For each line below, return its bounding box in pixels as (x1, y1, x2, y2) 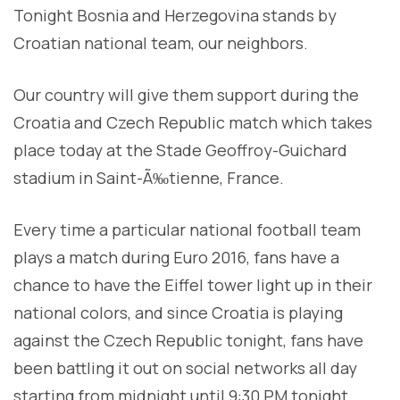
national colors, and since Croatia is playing (13, 302, 343, 324)
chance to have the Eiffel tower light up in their (13, 274, 372, 296)
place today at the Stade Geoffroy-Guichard (13, 139, 347, 162)
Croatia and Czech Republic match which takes (13, 112, 372, 134)
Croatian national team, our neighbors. (13, 32, 308, 54)
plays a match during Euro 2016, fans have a (13, 246, 339, 269)
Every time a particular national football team (13, 219, 361, 241)
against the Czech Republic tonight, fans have (13, 329, 363, 352)
